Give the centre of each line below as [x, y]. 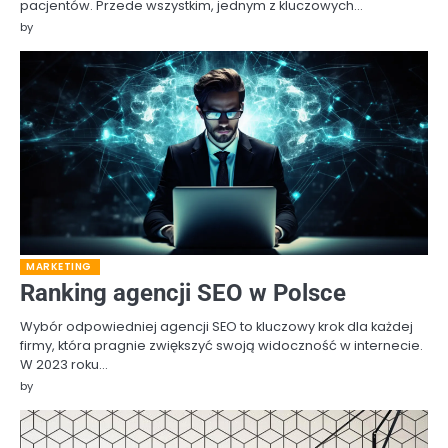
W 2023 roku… [64, 365]
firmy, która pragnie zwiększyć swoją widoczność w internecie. [221, 346]
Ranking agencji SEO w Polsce [183, 293]
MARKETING [59, 267]
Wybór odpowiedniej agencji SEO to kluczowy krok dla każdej [216, 327]
